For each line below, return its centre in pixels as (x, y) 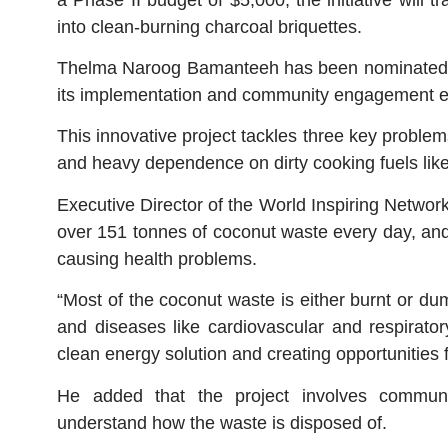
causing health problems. (157, 258)
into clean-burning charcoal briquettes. (209, 26)
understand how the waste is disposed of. (222, 422)
